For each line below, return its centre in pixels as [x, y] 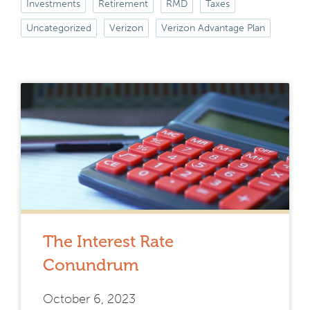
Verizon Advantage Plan [213, 28]
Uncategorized [59, 28]
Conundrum [91, 264]
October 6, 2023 [89, 299]
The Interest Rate [108, 241]
